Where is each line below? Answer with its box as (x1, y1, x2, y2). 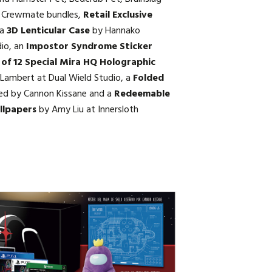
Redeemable (114, 86, 170, 103)
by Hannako (90, 23, 140, 39)
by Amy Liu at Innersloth (36, 102, 138, 118)
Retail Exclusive (83, 7, 152, 24)
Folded (133, 70, 164, 87)
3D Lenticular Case (7, 23, 90, 39)
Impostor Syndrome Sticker (26, 39, 152, 55)
